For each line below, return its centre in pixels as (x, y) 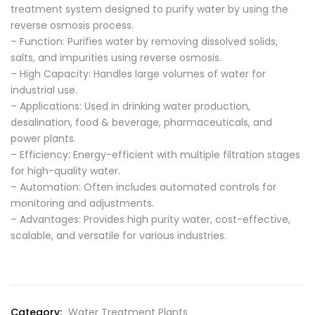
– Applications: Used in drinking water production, (130, 107)
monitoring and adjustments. (82, 204)
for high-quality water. (65, 171)
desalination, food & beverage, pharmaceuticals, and (141, 123)
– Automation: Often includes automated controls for (143, 187)
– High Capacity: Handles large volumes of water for (138, 74)
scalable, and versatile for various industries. (118, 236)
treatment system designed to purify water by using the (149, 9)
